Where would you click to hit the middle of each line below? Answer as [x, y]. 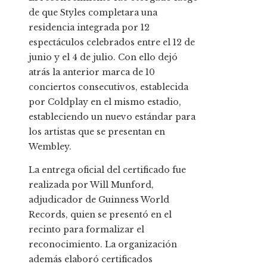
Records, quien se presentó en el [100, 214]
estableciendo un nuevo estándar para [112, 117]
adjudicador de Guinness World [99, 199]
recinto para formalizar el [86, 229]
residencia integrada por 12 [89, 27]
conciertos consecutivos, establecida [108, 87]
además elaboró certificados [91, 259]
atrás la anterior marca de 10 [92, 72]
